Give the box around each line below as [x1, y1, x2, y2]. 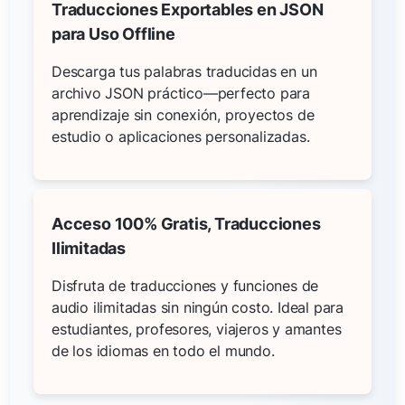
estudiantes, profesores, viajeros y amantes [52, 319, 342, 338]
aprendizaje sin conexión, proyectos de [52, 105, 315, 124]
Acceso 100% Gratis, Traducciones [52, 213, 321, 233]
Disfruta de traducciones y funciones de [52, 276, 319, 295]
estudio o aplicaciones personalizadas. [52, 127, 310, 146]
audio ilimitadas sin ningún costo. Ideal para [52, 297, 344, 316]
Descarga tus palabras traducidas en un [52, 61, 317, 80]
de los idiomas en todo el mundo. [52, 341, 275, 360]
